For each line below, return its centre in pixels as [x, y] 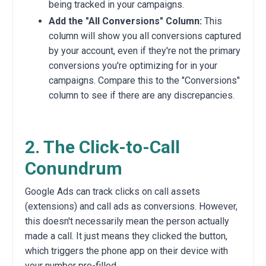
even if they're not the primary [178, 50]
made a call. [49, 236]
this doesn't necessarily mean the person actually [127, 221]
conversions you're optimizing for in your [133, 65]
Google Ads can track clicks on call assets [113, 191]
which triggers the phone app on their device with [126, 251]
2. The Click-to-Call [102, 147]
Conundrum [74, 168]
